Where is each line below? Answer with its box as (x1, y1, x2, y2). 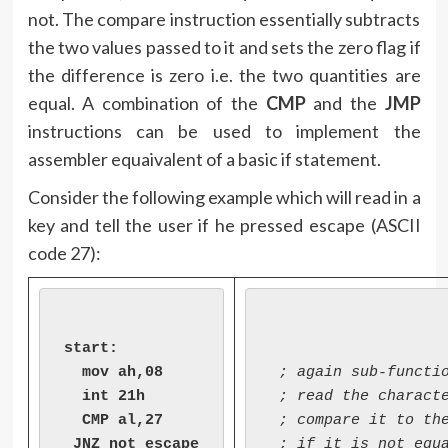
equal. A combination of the (27, 92, 266, 115)
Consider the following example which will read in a (27, 186, 421, 209)
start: (63, 340, 118, 358)
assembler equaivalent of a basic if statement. (27, 148, 381, 171)
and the (305, 92, 385, 115)
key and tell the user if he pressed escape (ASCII (27, 214, 421, 237)
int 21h (63, 388, 145, 406)
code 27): (27, 242, 101, 265)
